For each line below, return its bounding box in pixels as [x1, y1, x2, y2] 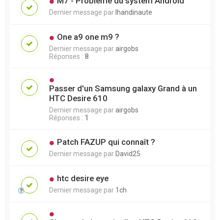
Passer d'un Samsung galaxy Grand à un [49, 83, 197, 93]
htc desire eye [56, 173, 109, 183]
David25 [115, 149, 140, 158]
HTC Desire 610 [49, 93, 108, 103]
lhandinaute [115, 8, 152, 16]
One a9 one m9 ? [56, 31, 119, 42]
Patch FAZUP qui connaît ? [56, 137, 155, 147]
